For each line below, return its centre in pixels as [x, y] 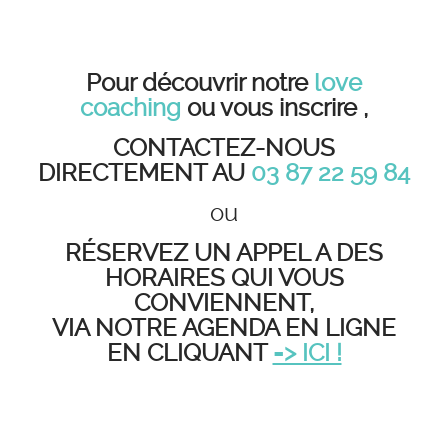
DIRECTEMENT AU [144, 173]
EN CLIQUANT [189, 353]
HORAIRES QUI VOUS [224, 278]
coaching [130, 108]
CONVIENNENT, [224, 303]
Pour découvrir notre [200, 83]
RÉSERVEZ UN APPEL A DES [224, 253]
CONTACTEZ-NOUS [224, 148]
